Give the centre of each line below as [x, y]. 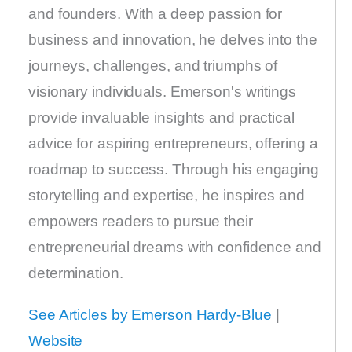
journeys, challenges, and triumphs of [153, 66]
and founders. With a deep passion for [156, 14]
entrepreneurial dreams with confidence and [175, 247]
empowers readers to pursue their [141, 222]
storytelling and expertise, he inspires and [167, 196]
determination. [76, 273]
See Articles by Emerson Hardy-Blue [150, 315]
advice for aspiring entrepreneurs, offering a [173, 144]
